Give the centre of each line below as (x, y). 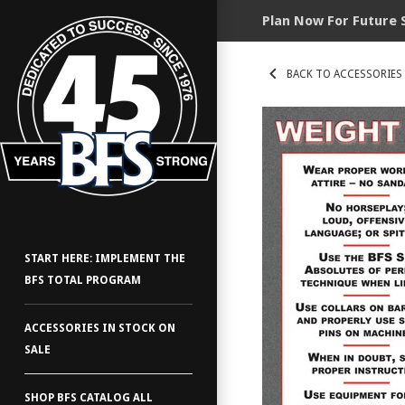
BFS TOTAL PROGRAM (83, 280)
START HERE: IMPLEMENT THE (105, 259)
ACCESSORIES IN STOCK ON (100, 328)
